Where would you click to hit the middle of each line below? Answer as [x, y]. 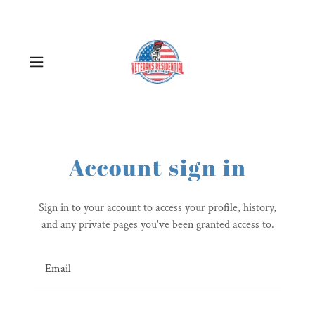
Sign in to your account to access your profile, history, [157, 208]
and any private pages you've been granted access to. [157, 225]
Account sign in [157, 167]
